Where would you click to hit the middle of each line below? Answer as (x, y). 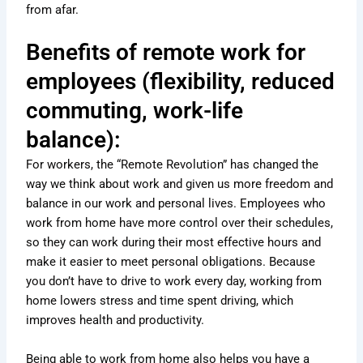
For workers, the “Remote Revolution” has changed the (173, 165)
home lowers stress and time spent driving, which (160, 301)
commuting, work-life (135, 111)
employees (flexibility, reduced (181, 82)
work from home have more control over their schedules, (180, 223)
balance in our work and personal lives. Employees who (176, 204)
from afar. (53, 10)
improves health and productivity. (115, 320)
